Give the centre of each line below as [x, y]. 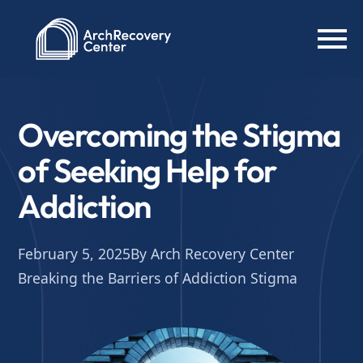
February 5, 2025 [75, 254]
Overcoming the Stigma [179, 135]
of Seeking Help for [147, 170]
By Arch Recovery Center [213, 254]
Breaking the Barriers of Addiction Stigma [158, 278]
